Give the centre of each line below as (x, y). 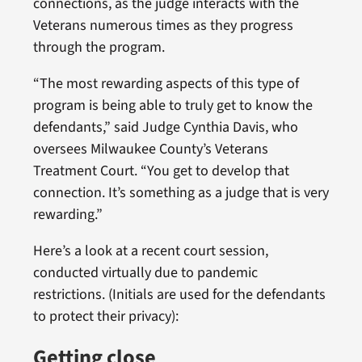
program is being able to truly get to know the (173, 105)
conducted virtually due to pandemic (145, 272)
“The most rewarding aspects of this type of (166, 83)
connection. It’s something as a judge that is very (181, 192)
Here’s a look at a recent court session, (150, 250)
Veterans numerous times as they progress (163, 25)
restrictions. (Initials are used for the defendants (179, 294)
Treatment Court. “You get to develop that (161, 170)
